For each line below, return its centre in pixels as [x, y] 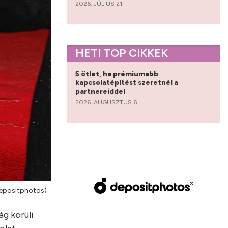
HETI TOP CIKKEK [122, 53]
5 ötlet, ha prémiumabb [117, 74]
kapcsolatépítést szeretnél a [127, 82]
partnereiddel [101, 91]
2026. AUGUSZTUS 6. [107, 102]
